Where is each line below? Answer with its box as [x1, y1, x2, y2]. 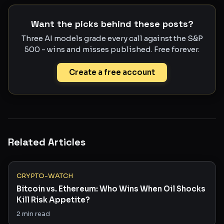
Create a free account [69, 67, 155, 77]
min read [20, 209, 50, 218]
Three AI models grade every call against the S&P [21, 33, 203, 43]
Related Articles [8, 135, 85, 149]
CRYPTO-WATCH [16, 171, 73, 180]
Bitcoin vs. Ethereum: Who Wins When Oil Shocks [16, 184, 205, 194]
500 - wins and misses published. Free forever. [24, 44, 199, 54]
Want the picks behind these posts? [30, 18, 193, 30]
